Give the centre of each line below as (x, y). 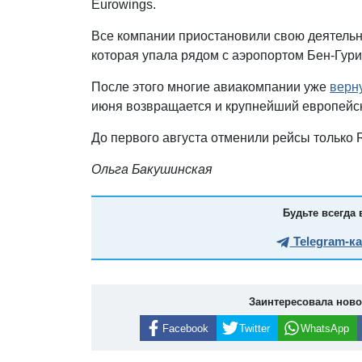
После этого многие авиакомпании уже (211, 86)
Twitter (254, 328)
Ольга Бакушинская (152, 169)
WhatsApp (324, 328)
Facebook (185, 328)
